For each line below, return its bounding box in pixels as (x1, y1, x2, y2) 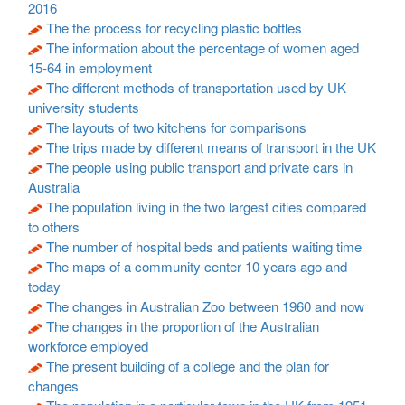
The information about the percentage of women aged (46, 38, 359, 57)
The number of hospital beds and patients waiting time (46, 237, 362, 256)
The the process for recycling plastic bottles (46, 18, 302, 37)
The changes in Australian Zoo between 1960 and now (46, 297, 364, 316)
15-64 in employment (28, 58, 152, 77)
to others (28, 217, 80, 236)
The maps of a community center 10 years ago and (46, 257, 347, 276)
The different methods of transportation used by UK (46, 78, 346, 97)
